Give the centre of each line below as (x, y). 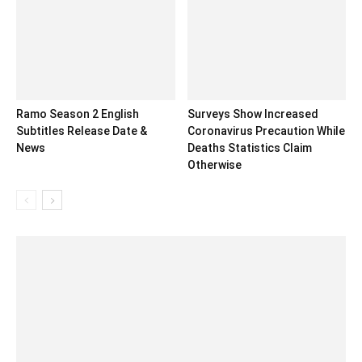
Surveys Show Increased (253, 114)
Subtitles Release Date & (82, 130)
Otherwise (214, 164)
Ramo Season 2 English (78, 114)
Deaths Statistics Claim (249, 147)
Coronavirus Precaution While (266, 130)
